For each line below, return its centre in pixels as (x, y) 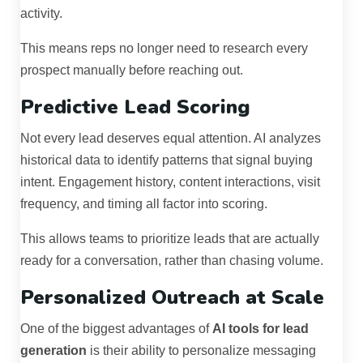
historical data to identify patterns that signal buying (167, 160)
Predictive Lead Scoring (135, 107)
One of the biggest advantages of (116, 329)
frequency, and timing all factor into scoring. (144, 204)
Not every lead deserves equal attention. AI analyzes (171, 139)
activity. (41, 14)
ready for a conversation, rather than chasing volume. (172, 261)
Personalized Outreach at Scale (172, 298)
